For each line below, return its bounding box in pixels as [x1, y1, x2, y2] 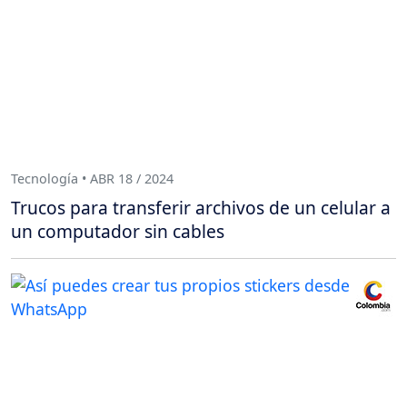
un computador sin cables [11, 218, 224, 243]
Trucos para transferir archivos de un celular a [11, 194, 391, 220]
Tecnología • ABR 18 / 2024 [11, 170, 174, 188]
